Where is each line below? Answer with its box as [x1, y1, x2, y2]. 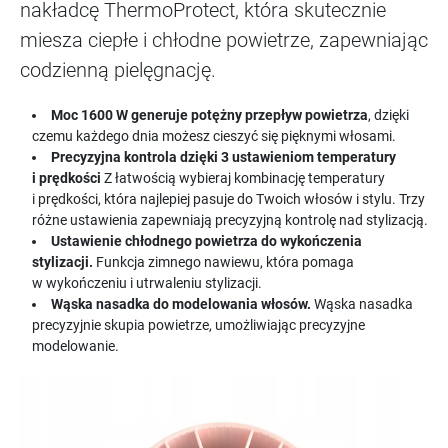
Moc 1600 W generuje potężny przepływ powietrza [51, 107, 369, 124]
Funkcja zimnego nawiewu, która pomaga [96, 254, 354, 271]
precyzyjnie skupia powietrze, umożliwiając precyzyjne [32, 317, 365, 334]
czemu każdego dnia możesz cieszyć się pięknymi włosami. [32, 128, 396, 145]
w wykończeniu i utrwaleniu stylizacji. [32, 275, 262, 292]
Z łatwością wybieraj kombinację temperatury [104, 170, 385, 187]
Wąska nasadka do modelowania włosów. [51, 296, 315, 313]
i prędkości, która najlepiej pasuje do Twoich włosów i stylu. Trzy [32, 191, 425, 208]
